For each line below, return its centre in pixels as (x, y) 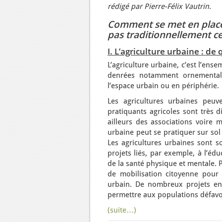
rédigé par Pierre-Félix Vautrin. (159, 6)
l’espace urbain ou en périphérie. (163, 86)
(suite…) (122, 210)
